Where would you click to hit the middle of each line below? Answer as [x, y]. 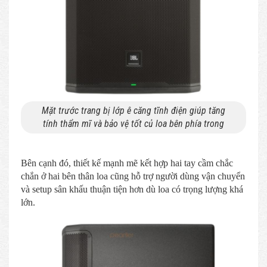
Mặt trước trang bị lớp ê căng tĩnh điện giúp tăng [133, 110]
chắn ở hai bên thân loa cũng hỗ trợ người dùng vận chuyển [133, 176]
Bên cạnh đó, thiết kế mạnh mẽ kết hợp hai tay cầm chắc [127, 163]
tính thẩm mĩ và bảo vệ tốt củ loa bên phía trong [133, 123]
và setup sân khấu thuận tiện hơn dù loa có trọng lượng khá [132, 189]
